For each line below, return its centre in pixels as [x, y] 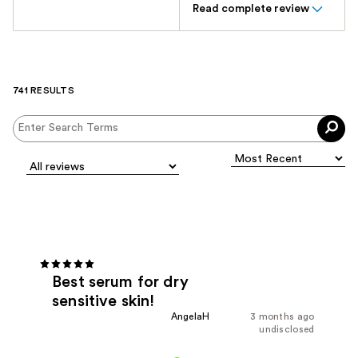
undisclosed [287, 330]
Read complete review [251, 8]
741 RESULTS [44, 90]
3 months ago [282, 317]
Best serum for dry [120, 282]
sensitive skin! [103, 302]
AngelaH [190, 317]
